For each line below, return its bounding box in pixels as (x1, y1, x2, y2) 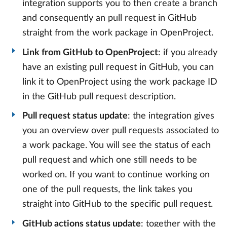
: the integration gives (128, 111, 214, 121)
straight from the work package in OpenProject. (22, 28, 213, 38)
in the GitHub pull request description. (22, 92, 176, 101)
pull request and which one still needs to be (22, 156, 197, 165)
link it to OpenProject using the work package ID (22, 77, 217, 87)
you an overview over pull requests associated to (22, 126, 219, 136)
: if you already (158, 48, 217, 57)
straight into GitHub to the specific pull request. (22, 200, 213, 209)
